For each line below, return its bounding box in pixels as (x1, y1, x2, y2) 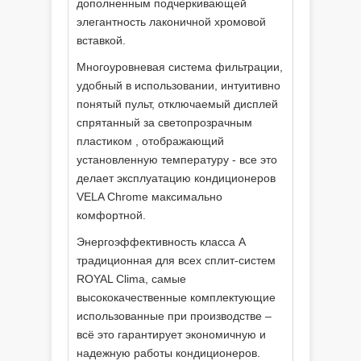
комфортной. (77, 209, 146, 222)
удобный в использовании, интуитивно (77, 79, 280, 92)
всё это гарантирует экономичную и (77, 328, 266, 341)
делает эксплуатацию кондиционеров (77, 172, 276, 185)
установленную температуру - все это (77, 153, 277, 166)
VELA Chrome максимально (77, 190, 222, 203)
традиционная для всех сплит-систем (77, 254, 276, 267)
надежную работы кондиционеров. (77, 346, 260, 359)
